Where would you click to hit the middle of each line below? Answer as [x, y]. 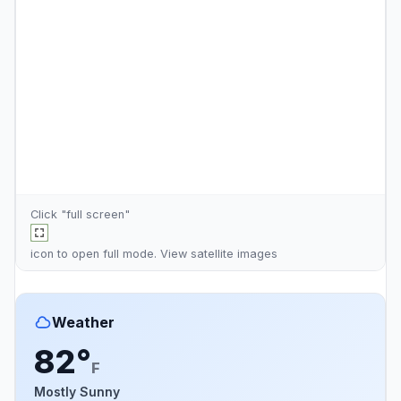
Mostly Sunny [77, 391]
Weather [83, 322]
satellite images [234, 253]
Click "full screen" [80, 214]
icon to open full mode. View [111, 253]
